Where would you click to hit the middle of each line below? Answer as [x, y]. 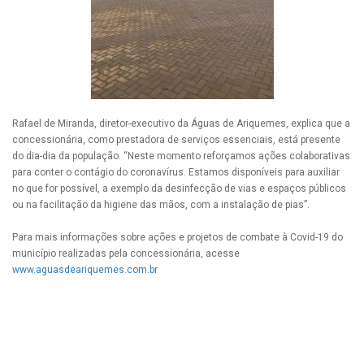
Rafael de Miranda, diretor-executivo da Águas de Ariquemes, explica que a [181, 124]
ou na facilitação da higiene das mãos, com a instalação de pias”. [161, 205]
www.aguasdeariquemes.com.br [85, 270]
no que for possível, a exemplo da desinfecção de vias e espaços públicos [179, 189]
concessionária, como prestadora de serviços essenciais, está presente [176, 140]
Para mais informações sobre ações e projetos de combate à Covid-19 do [178, 238]
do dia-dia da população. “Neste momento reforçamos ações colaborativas [181, 156]
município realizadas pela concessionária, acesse [126, 254]
